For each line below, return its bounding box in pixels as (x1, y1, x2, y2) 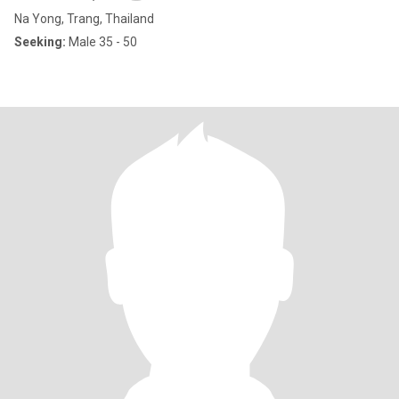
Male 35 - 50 (66, 35, 137, 49)
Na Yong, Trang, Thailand (14, 12, 154, 26)
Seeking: (14, 35, 66, 49)
